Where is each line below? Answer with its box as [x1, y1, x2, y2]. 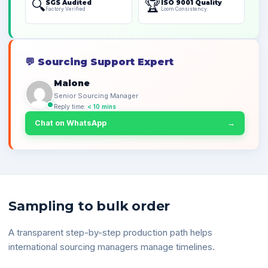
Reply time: [54, 103, 87, 110]
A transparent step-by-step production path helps [8, 227, 212, 238]
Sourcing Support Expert [35, 56, 173, 68]
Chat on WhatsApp [35, 118, 106, 127]
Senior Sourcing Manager [54, 92, 138, 100]
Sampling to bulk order [8, 198, 170, 214]
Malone [54, 78, 90, 89]
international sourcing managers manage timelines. [8, 241, 215, 252]
